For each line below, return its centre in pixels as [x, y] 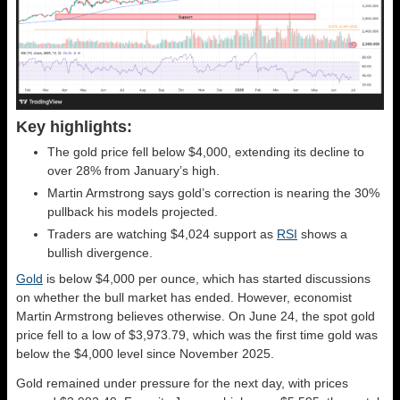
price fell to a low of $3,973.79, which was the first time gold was [197, 335]
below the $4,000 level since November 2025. [145, 354]
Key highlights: [74, 127]
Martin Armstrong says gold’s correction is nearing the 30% [213, 193]
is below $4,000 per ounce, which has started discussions [207, 279]
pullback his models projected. [134, 212]
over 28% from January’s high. [133, 171]
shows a [322, 234]
